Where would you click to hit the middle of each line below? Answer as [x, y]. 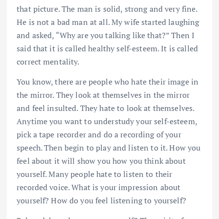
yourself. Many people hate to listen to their [95, 174]
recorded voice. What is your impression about [99, 187]
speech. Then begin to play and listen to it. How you [109, 147]
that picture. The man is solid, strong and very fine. [107, 9]
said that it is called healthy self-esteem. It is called [107, 48]
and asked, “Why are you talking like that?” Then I [106, 35]
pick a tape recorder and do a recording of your [99, 134]
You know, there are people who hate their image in [108, 81]
